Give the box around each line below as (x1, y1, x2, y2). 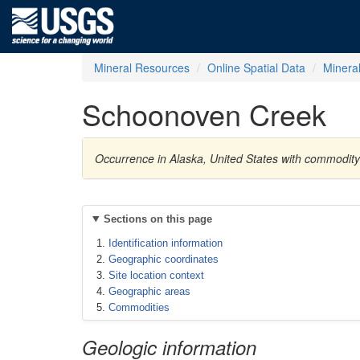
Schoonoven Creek (82, 93, 326, 134)
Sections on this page (103, 213, 212, 225)
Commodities (108, 301, 170, 313)
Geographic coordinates (108, 253, 219, 265)
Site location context (108, 269, 204, 281)
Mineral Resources (94, 59, 190, 76)
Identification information (108, 237, 223, 249)
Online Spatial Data (207, 59, 305, 76)
